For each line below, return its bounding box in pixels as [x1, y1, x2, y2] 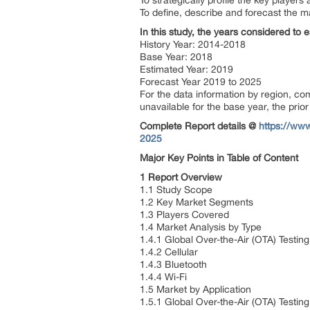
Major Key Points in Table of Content [140, 152, 298, 163]
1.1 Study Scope [140, 184, 215, 195]
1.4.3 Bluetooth [140, 259, 210, 270]
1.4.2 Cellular [140, 246, 201, 257]
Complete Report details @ [140, 120, 259, 131]
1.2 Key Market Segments [140, 197, 256, 208]
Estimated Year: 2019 [140, 64, 236, 75]
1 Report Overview [140, 172, 225, 183]
